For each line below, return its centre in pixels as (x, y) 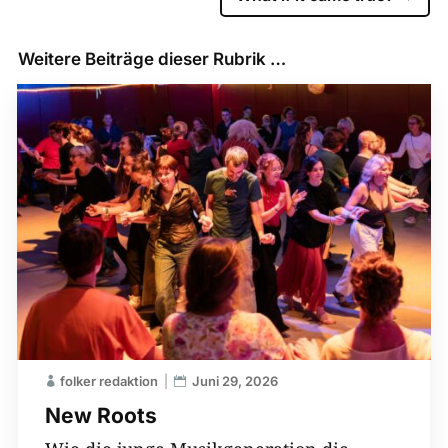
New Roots (100, 416)
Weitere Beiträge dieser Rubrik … (151, 59)
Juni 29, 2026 (234, 381)
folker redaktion (108, 381)
